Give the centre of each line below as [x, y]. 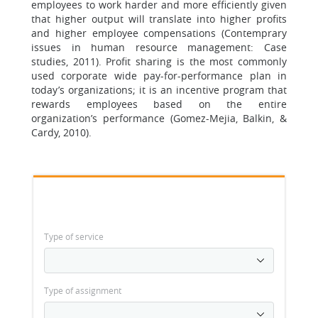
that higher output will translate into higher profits [159, 19]
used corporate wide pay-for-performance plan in [159, 76]
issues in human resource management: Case [159, 47]
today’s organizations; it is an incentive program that [159, 90]
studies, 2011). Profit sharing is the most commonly [159, 61]
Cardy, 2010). [61, 132]
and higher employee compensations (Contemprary [159, 33]
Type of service [74, 236]
